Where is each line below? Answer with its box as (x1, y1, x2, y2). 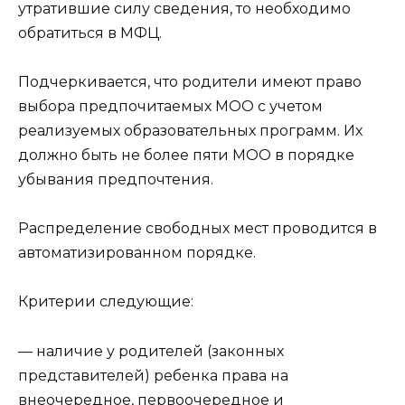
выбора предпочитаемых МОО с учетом (18, 97, 323, 115)
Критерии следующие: (18, 293, 193, 311)
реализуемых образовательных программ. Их (18, 121, 363, 139)
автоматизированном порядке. (18, 244, 256, 262)
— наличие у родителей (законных (18, 342, 284, 360)
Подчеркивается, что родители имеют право (18, 72, 362, 90)
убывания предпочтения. (18, 170, 213, 188)
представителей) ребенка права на (18, 366, 288, 384)
